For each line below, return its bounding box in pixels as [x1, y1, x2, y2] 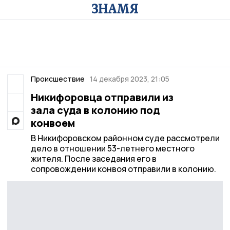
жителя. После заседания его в [30, 153, 157, 164]
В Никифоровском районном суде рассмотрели [30, 132, 220, 144]
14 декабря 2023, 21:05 [90, 74, 169, 84]
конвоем [30, 116, 75, 130]
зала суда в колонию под [30, 103, 160, 117]
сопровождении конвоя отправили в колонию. [30, 163, 216, 175]
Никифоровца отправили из [30, 90, 174, 104]
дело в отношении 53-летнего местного [30, 143, 195, 154]
